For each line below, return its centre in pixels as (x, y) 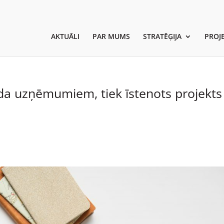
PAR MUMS (111, 36)
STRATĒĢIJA (162, 36)
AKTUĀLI (65, 36)
